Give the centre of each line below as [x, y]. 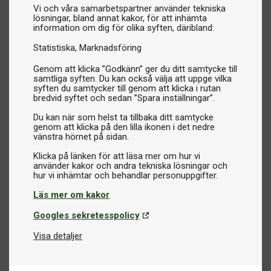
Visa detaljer [58, 236]
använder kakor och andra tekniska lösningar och [130, 166]
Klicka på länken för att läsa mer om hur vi [117, 156]
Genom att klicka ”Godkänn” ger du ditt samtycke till [135, 69]
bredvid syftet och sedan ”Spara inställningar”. [124, 98]
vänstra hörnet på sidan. [81, 137]
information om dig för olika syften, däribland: [124, 28]
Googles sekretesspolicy [87, 215]
